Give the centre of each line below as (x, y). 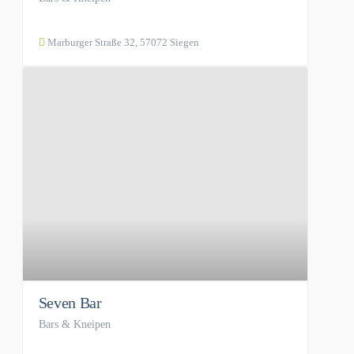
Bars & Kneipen (74, 325)
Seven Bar (70, 303)
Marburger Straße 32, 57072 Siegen (122, 42)
